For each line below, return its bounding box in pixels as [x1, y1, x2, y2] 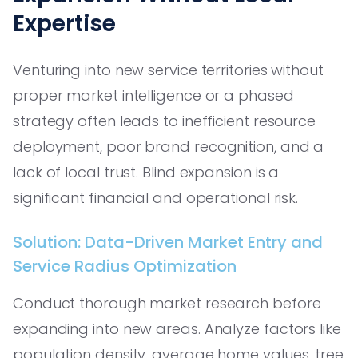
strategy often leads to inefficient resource [13, 110, 316, 131]
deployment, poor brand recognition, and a [13, 136, 324, 157]
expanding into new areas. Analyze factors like [13, 318, 341, 339]
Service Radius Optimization [13, 254, 237, 277]
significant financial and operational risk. [13, 187, 299, 208]
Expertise [13, 7, 116, 39]
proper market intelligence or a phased [13, 85, 294, 105]
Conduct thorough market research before [13, 292, 321, 313]
